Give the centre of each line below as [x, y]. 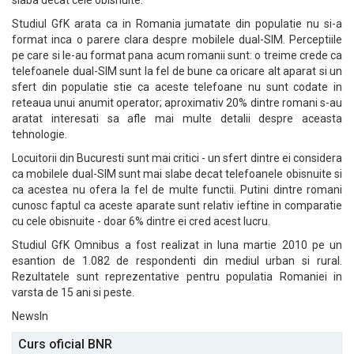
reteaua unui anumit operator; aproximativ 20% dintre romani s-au [177, 103]
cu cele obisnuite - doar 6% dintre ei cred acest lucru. [141, 221]
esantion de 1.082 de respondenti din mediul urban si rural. [177, 261]
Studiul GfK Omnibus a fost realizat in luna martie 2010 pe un [177, 245]
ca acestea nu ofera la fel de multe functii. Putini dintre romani [177, 190]
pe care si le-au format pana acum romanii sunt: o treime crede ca [177, 55]
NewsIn [30, 316]
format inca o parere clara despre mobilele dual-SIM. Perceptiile [177, 40]
